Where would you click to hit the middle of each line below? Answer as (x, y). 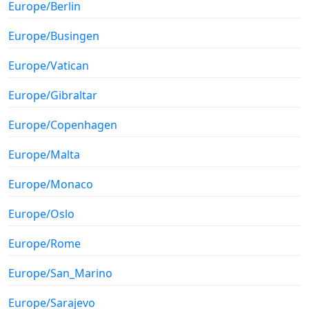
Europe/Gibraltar (53, 95)
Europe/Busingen (54, 36)
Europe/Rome (44, 243)
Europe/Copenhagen (63, 124)
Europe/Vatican (49, 65)
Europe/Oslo (41, 213)
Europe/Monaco (51, 184)
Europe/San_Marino (60, 273)
